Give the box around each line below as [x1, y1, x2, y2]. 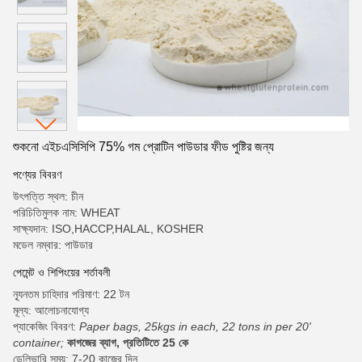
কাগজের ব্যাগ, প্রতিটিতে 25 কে [67, 336, 188, 349]
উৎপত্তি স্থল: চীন [13, 190, 83, 203]
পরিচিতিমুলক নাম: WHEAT [13, 206, 120, 219]
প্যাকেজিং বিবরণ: [13, 320, 79, 333]
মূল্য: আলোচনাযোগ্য [13, 304, 89, 317]
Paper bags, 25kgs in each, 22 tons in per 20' [79, 320, 311, 333]
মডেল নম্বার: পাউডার [13, 238, 93, 251]
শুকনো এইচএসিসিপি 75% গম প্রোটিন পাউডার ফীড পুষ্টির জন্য [13, 140, 274, 154]
